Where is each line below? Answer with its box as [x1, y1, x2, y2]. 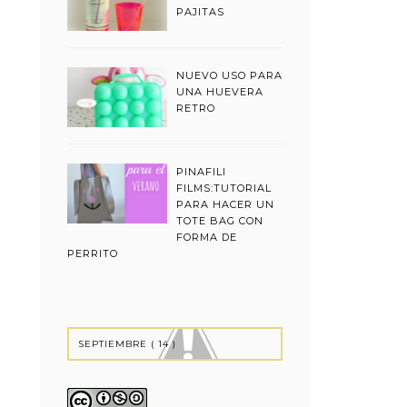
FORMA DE [176, 230, 237, 243]
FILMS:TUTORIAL [176, 181, 272, 194]
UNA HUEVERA [176, 84, 263, 98]
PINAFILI [176, 164, 226, 178]
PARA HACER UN [176, 197, 274, 211]
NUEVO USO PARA [176, 68, 283, 82]
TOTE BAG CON [176, 213, 263, 227]
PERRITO [67, 246, 118, 260]
